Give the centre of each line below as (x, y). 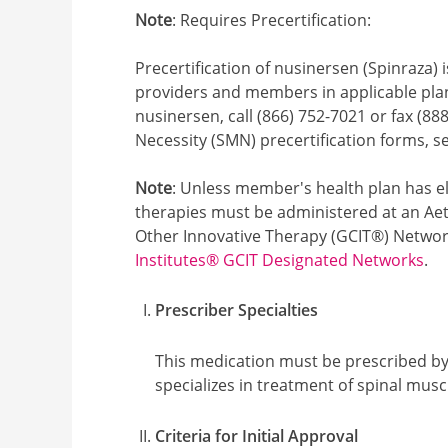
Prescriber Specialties (237, 310)
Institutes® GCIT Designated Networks (280, 259)
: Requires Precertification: (272, 19)
